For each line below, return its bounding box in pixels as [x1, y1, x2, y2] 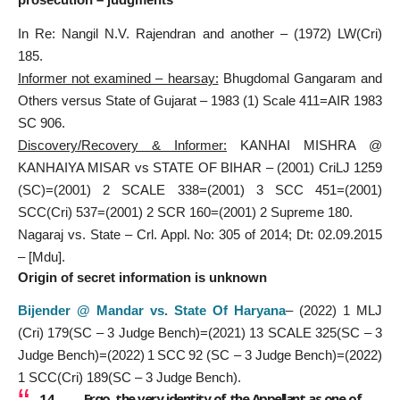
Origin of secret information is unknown [18, 269, 267, 285]
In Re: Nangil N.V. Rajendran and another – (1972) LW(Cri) [18, 25, 382, 41]
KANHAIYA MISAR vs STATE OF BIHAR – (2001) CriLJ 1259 [18, 159, 382, 175]
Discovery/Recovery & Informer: [18, 137, 227, 153]
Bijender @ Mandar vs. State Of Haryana [18, 302, 286, 318]
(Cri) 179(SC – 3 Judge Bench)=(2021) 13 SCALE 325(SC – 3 [18, 324, 382, 340]
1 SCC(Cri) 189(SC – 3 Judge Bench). [18, 369, 241, 385]
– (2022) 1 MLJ [286, 302, 382, 318]
